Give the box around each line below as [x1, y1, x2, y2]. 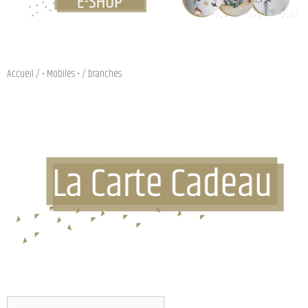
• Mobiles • [42, 65, 80, 82]
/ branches [80, 65, 122, 82]
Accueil [7, 65, 34, 82]
